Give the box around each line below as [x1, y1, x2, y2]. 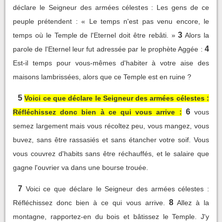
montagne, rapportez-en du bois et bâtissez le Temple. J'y [13, 213, 209, 221]
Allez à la [176, 199, 210, 207]
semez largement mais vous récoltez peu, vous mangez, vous [13, 122, 209, 130]
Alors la [185, 31, 210, 39]
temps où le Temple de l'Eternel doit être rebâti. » [13, 31, 175, 39]
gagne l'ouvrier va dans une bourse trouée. [13, 164, 148, 171]
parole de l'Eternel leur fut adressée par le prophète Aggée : [13, 45, 203, 53]
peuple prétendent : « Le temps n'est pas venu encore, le [13, 17, 209, 25]
